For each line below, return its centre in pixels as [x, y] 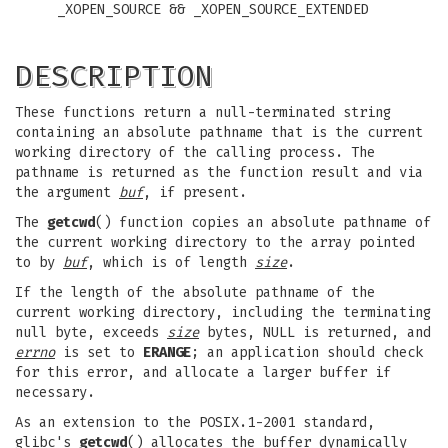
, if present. [195, 192]
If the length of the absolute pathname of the [195, 292]
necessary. [55, 392]
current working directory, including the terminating [223, 312]
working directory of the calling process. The [195, 152]
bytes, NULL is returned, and [315, 332]
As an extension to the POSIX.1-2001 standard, [195, 422]
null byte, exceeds [91, 332]
